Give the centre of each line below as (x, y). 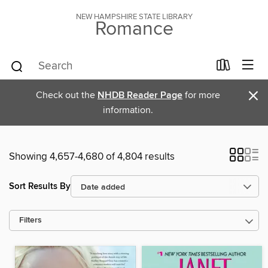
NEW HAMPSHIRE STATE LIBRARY (134, 17)
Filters (31, 220)
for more (201, 95)
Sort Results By (40, 186)
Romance (134, 29)
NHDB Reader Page (140, 95)
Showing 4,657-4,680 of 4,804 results (92, 157)
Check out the (67, 95)
